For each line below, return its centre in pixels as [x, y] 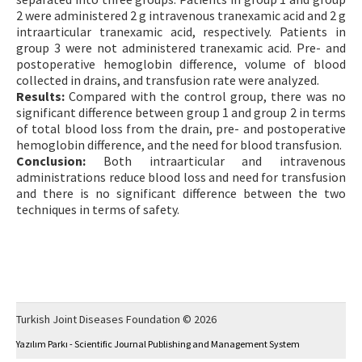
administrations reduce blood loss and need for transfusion [181, 177]
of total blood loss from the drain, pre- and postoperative [181, 128]
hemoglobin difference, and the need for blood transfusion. [179, 144]
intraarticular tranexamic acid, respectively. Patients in [181, 31]
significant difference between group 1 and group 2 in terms [181, 112]
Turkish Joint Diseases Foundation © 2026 [116, 319]
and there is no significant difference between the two [181, 193]
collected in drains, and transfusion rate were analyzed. [168, 80]
